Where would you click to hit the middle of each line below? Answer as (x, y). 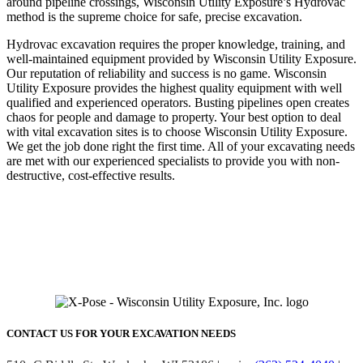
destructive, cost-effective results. (91, 175)
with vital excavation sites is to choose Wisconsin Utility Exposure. (177, 131)
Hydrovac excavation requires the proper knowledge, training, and (176, 44)
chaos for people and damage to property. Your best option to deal (174, 117)
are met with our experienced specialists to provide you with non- (173, 160)
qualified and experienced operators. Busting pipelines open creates (178, 102)
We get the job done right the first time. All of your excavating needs (181, 146)
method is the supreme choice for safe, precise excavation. (154, 16)
